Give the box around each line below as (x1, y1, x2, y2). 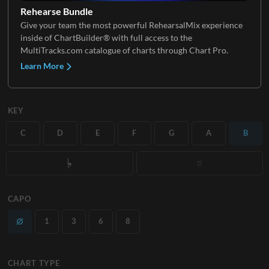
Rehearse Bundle (20, 5, 93, 17)
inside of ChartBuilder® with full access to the (20, 32, 192, 43)
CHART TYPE (7, 258, 60, 268)
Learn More (20, 60, 65, 71)
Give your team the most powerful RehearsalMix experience (20, 19, 243, 30)
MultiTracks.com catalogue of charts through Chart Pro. (20, 44, 228, 55)
